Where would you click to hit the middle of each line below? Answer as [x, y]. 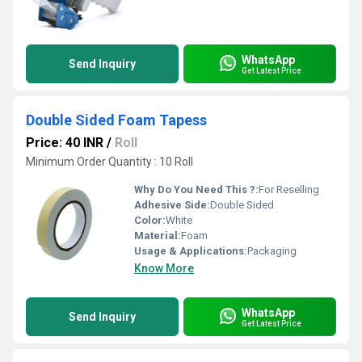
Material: [158, 236]
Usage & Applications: [191, 251]
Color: [150, 220]
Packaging [272, 251]
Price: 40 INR [65, 143]
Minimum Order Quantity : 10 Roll [109, 162]
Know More [164, 268]
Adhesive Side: [172, 205]
